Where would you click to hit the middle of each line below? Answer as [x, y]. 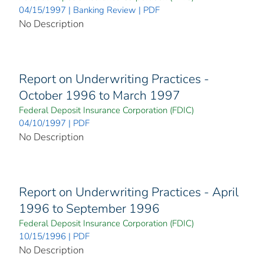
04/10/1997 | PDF [54, 123]
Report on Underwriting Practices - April [129, 192]
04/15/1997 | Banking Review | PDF [89, 10]
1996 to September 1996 [89, 209]
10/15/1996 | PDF [54, 237]
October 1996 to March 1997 [100, 96]
